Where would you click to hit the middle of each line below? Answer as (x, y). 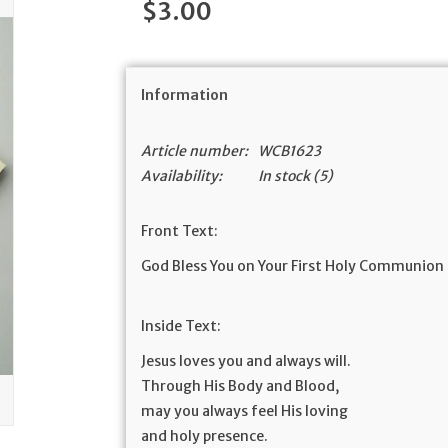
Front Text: (180, 231)
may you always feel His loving (245, 411)
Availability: (182, 176)
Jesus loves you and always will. (246, 361)
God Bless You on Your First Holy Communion (293, 266)
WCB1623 (290, 151)
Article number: (195, 151)
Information (185, 95)
